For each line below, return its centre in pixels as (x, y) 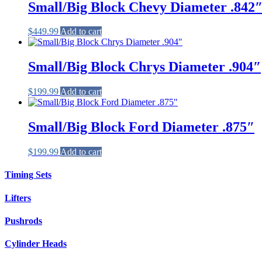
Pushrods (23, 220)
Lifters (18, 198)
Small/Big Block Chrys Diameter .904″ (144, 67)
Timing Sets (28, 175)
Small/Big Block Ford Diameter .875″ (141, 127)
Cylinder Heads (36, 244)
